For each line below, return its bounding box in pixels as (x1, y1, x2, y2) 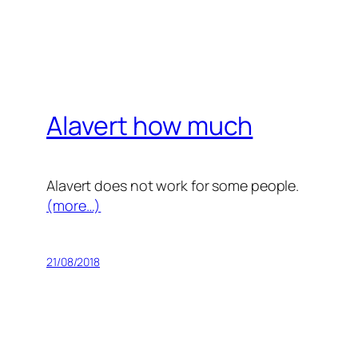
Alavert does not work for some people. (46, 175, 300, 195)
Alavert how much (46, 107, 253, 143)
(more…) (46, 195, 101, 215)
